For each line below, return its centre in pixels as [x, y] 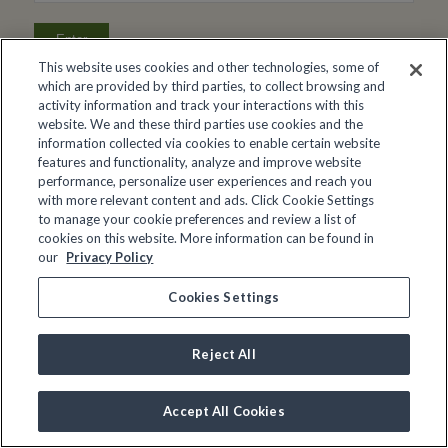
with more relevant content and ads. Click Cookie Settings [206, 200]
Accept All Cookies [224, 411]
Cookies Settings [224, 297]
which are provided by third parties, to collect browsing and [212, 86]
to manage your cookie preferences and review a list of [197, 219]
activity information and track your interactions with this [201, 105]
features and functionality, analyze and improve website [200, 162]
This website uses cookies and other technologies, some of [209, 67]
